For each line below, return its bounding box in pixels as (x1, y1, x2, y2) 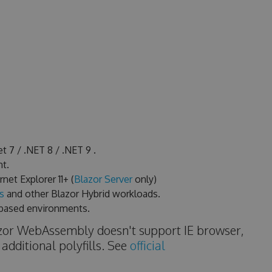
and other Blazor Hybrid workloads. (4, 188, 160, 200)
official (129, 237, 165, 253)
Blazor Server (73, 173, 132, 185)
